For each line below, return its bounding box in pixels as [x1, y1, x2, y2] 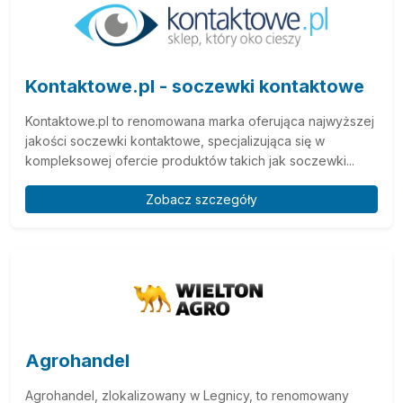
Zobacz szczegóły [146, 191, 257, 207]
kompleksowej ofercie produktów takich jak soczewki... [25, 152, 354, 168]
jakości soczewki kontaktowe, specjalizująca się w [25, 132, 325, 148]
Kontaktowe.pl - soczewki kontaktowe [25, 75, 364, 97]
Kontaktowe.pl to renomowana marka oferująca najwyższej [25, 112, 374, 129]
